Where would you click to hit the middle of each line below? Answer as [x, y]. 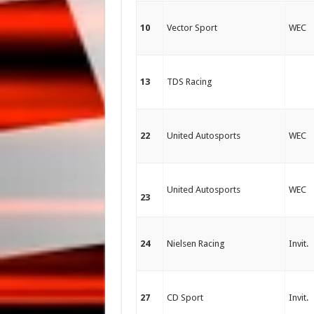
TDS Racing [189, 82]
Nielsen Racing [196, 244]
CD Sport [185, 298]
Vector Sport [192, 28]
